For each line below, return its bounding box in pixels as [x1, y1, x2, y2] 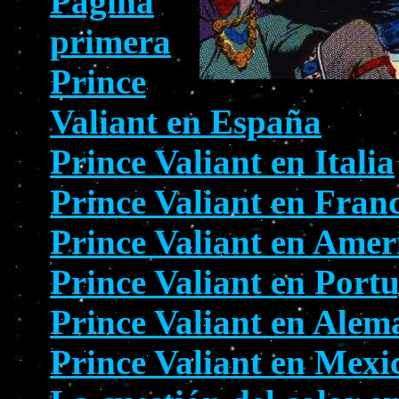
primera [50, 21, 171, 61]
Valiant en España [50, 102, 322, 141]
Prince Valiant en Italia [50, 142, 395, 181]
